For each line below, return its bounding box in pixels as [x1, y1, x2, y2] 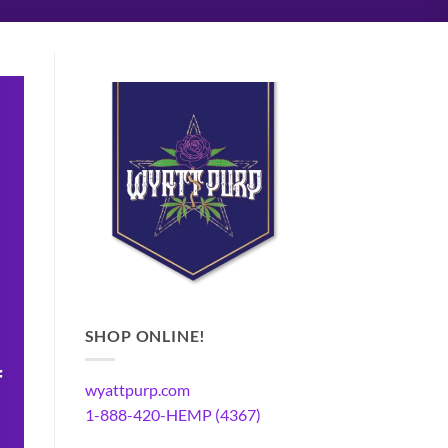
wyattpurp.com [84, 380, 190, 400]
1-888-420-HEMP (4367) [84, 405, 261, 425]
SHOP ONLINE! [84, 325, 207, 345]
